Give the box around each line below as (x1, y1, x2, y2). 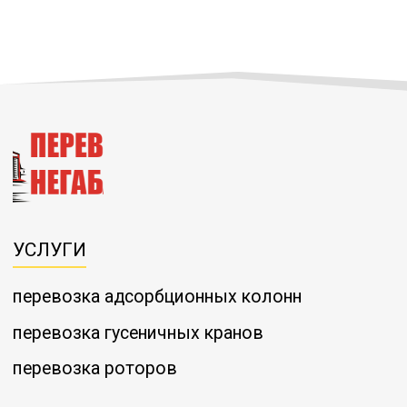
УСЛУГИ (13, 238, 86, 261)
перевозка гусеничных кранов (13, 322, 263, 343)
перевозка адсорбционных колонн (13, 286, 302, 308)
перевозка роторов (13, 358, 177, 380)
